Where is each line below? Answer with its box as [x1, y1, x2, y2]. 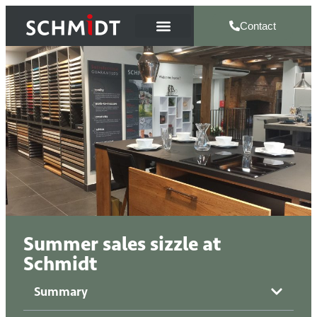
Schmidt [23, 251, 97, 276]
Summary [34, 284, 88, 300]
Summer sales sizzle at [23, 231, 221, 256]
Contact [240, 20, 277, 33]
